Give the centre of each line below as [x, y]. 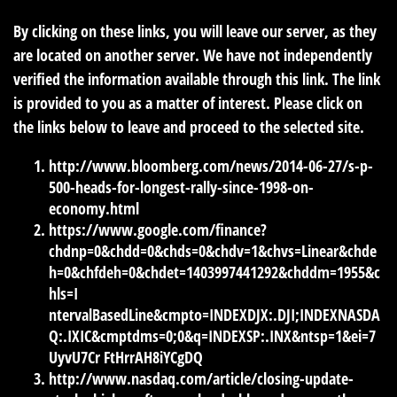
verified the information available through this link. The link [197, 78]
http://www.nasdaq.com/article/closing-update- [201, 378]
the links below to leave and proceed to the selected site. [189, 126]
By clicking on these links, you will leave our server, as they [195, 31]
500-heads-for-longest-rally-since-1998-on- [181, 187]
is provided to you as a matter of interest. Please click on [188, 102]
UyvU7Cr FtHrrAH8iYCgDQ [126, 357]
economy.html [94, 208]
